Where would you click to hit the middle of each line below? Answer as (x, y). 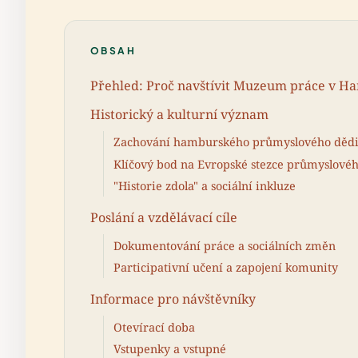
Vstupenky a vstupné (170, 348)
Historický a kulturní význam (179, 114)
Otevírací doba (154, 327)
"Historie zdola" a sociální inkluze (205, 186)
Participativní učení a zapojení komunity (226, 268)
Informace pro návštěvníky (173, 298)
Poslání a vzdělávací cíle (164, 217)
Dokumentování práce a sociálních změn (225, 245)
